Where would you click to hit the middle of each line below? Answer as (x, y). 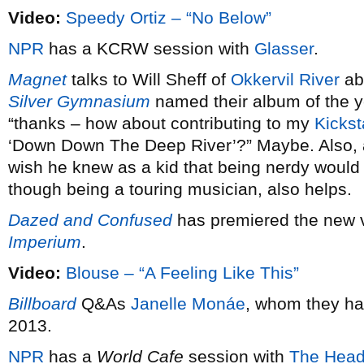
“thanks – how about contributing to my (161, 123)
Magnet (37, 79)
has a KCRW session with (149, 48)
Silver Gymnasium (79, 101)
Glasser (284, 48)
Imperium (45, 242)
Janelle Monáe (188, 303)
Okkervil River (285, 79)
